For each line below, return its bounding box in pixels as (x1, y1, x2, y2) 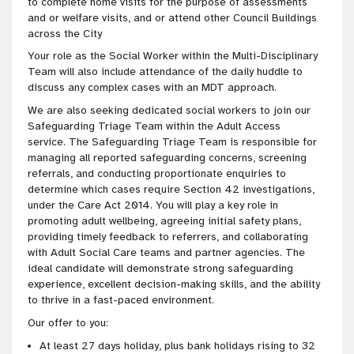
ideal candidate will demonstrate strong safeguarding (28, 262, 293, 276)
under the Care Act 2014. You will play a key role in (28, 198, 278, 213)
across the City (28, 26, 102, 40)
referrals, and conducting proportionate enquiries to (28, 167, 286, 181)
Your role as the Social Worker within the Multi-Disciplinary (28, 49, 318, 63)
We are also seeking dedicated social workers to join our (28, 104, 311, 118)
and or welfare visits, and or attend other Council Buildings (28, 10, 317, 24)
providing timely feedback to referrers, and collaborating (28, 230, 308, 244)
